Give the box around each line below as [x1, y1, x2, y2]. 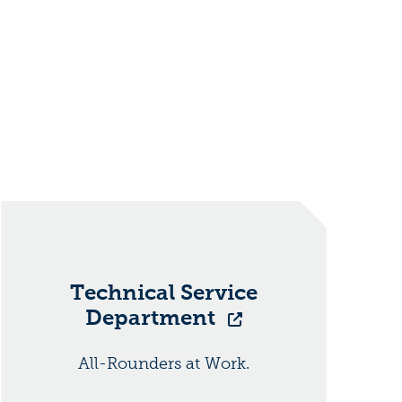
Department [85, 303, 222, 330]
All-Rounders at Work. [78, 353, 250, 373]
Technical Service [70, 278, 258, 305]
